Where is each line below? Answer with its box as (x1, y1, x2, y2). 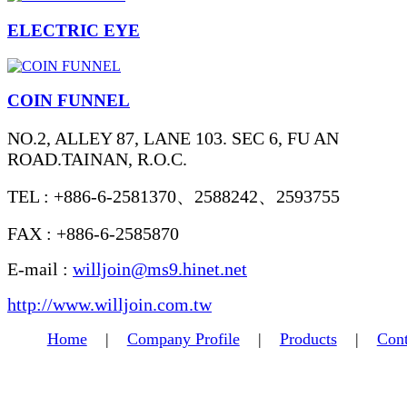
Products (279, 330, 337, 349)
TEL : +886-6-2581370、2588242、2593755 (7, 186, 340, 207)
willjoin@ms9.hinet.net (73, 259, 247, 280)
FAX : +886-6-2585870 (7, 223, 179, 244)
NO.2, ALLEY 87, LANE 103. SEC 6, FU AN (7, 128, 339, 149)
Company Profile (126, 330, 240, 349)
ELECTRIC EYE (7, 20, 140, 40)
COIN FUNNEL (7, 91, 130, 111)
